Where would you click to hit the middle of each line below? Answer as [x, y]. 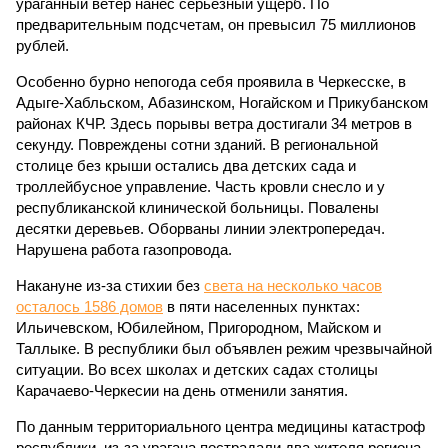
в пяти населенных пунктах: [261, 306]
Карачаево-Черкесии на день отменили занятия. [182, 390]
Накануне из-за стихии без [110, 285]
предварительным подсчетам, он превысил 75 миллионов [216, 24]
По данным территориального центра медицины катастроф [220, 426]
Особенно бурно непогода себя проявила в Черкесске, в [211, 81]
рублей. [42, 45]
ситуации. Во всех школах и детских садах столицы [197, 369]
